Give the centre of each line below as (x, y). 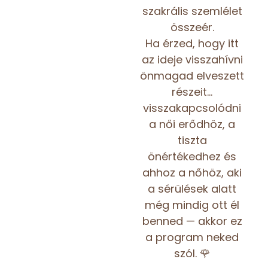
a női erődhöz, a (192, 124)
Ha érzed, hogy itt (192, 43)
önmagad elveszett (192, 75)
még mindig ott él (192, 205)
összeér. (192, 27)
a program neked (192, 237)
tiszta (192, 140)
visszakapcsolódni (192, 108)
